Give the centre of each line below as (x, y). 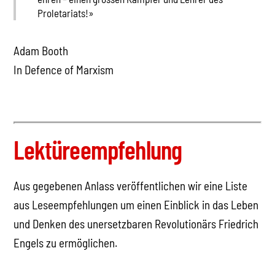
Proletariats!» (65, 13)
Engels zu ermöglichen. (66, 243)
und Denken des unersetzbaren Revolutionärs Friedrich (136, 224)
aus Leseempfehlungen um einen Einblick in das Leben (136, 205)
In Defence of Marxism (64, 70)
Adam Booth (41, 51)
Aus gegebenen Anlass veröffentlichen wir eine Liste (131, 186)
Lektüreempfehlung (98, 149)
